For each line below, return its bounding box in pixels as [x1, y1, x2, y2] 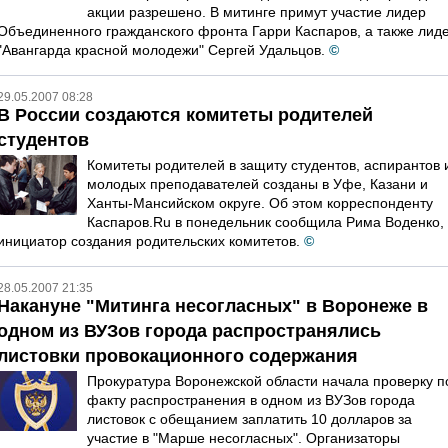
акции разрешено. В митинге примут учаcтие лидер [87, 4, 426, 20]
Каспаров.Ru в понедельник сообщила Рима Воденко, [87, 214, 444, 230]
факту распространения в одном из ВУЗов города [87, 392, 415, 408]
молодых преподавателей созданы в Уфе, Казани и [87, 176, 428, 192]
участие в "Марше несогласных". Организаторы [87, 430, 400, 446]
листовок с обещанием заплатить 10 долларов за [87, 411, 412, 427]
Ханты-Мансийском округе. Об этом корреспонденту [87, 195, 433, 211]
